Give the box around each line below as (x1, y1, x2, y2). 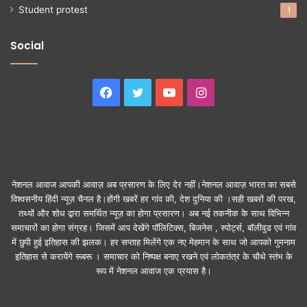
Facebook (112, 84, 170, 99)
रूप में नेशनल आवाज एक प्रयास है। (95, 265, 212, 276)
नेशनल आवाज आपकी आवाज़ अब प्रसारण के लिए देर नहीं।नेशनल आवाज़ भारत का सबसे (11, 178, 296, 190)
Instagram (206, 84, 265, 99)
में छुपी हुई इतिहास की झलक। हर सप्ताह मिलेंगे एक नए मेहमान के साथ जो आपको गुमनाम (12, 236, 295, 247)
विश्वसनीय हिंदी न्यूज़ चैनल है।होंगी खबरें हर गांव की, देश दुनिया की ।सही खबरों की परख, (11, 193, 296, 204)
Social (10, 38, 44, 53)
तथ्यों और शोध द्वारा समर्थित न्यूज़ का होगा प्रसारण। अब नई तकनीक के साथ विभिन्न (18, 207, 289, 219)
